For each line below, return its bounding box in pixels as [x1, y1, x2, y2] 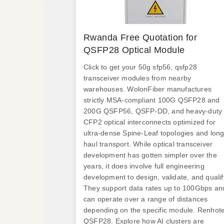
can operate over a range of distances [83, 195, 208, 203]
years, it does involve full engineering [83, 162, 204, 170]
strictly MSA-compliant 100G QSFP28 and [83, 96, 220, 104]
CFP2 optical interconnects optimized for [83, 118, 215, 126]
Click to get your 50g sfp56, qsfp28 [83, 63, 197, 71]
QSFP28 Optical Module [83, 45, 185, 55]
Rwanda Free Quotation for [83, 32, 197, 42]
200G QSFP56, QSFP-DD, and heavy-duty [83, 107, 222, 115]
